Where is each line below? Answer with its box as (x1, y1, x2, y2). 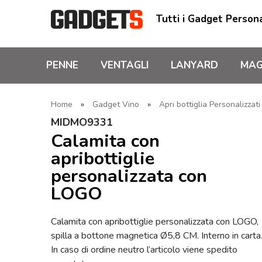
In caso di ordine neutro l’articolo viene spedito (51, 243, 237, 256)
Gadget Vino (92, 99, 139, 110)
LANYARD (171, 58, 218, 72)
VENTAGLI (101, 58, 149, 72)
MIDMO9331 (51, 115, 113, 129)
